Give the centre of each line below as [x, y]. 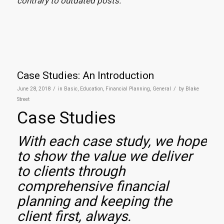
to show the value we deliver [104, 156]
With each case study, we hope [112, 141]
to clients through [71, 171]
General [161, 88]
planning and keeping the [94, 201]
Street [23, 99]
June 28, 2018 [33, 88]
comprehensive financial [92, 186]
